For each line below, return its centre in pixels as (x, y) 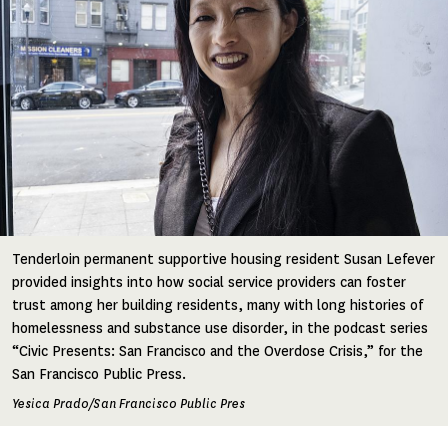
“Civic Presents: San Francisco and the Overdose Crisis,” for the (217, 351)
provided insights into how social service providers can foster (209, 282)
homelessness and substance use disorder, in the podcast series (220, 328)
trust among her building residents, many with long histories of (217, 305)
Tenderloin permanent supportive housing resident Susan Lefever (223, 259)
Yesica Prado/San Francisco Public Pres (128, 403)
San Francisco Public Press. (99, 374)
